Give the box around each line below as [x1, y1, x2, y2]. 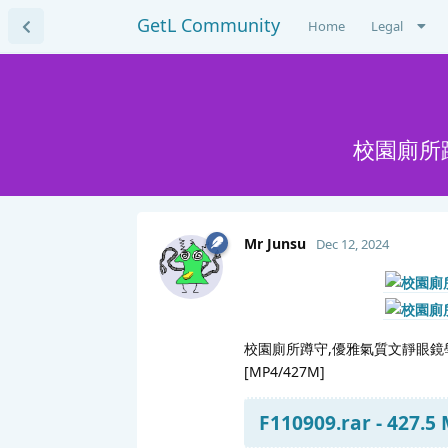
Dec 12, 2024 [316, 234, 389, 253]
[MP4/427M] [244, 361, 325, 381]
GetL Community [137, 13, 280, 37]
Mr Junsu [244, 233, 306, 253]
